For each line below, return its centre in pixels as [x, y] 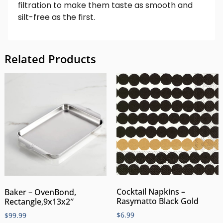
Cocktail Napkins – [151, 192]
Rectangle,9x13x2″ [39, 201]
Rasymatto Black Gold [158, 201]
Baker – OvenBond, [40, 192]
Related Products [50, 59]
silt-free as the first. [56, 17]
